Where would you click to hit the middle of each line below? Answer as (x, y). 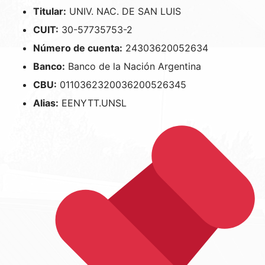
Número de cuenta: (78, 48)
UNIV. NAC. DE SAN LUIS (124, 12)
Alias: (46, 103)
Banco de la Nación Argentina (133, 67)
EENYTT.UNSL (93, 103)
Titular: (50, 12)
